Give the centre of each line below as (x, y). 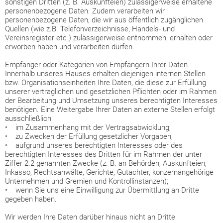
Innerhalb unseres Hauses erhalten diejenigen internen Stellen (105, 74)
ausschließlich (28, 118)
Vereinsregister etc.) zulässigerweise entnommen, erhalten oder (109, 38)
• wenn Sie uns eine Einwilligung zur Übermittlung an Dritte (102, 190)
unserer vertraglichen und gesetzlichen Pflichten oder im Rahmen (111, 92)
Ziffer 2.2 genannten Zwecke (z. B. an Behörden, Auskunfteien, (106, 163)
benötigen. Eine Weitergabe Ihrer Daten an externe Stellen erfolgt (110, 110)
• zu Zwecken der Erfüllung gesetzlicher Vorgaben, (89, 136)
